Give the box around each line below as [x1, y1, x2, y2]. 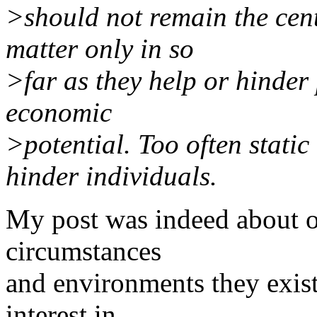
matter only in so [6, 33, 194, 64]
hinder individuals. [6, 160, 217, 191]
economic [6, 96, 112, 127]
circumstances [6, 235, 161, 266]
